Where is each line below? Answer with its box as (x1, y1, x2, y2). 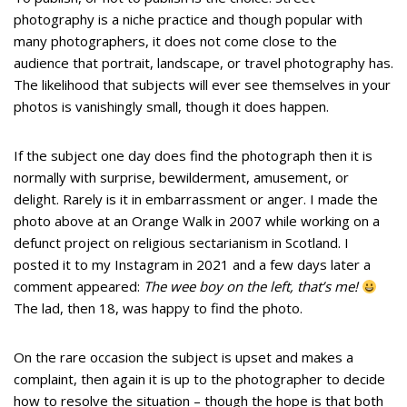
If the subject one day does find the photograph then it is (14, 146, 372, 164)
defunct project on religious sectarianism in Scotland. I (14, 233, 349, 252)
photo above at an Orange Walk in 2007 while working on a (14, 212, 380, 230)
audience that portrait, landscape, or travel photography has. (14, 54, 393, 72)
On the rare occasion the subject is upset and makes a (14, 348, 353, 366)
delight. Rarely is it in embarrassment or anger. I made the (14, 190, 378, 208)
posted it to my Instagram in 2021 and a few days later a (14, 255, 371, 273)
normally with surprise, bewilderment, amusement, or (14, 168, 349, 186)
